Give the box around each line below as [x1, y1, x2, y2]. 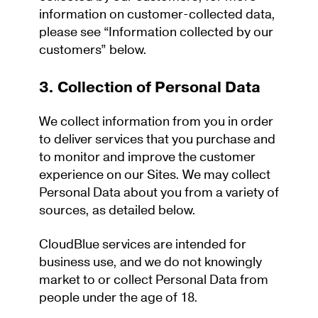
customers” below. [39, 41, 150, 60]
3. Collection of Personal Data [39, 77, 261, 99]
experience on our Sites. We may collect [39, 166, 270, 185]
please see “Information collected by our [39, 23, 273, 42]
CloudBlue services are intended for [39, 236, 246, 254]
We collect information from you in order [39, 113, 273, 131]
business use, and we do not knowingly [39, 253, 262, 272]
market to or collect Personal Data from [39, 271, 268, 290]
